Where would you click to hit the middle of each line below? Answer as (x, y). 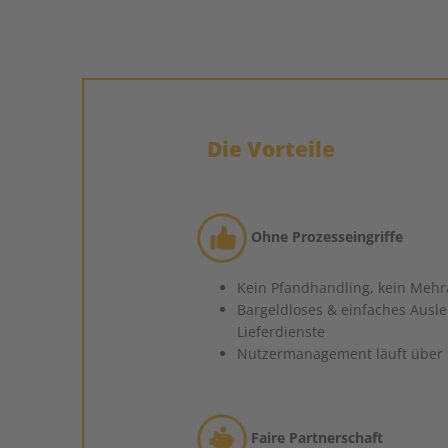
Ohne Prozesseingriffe (325, 236)
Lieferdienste (281, 332)
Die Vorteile (266, 148)
